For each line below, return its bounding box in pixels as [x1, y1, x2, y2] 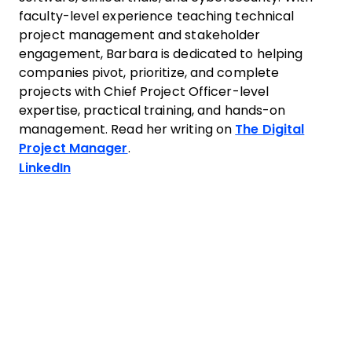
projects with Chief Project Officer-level [19, 85, 269, 98]
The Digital [235, 123, 305, 136]
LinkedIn [19, 161, 71, 174]
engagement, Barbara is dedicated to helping [19, 47, 303, 60]
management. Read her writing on [19, 123, 236, 136]
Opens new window [70, 160, 195, 174]
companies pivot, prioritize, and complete [19, 66, 280, 79]
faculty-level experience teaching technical [19, 9, 295, 23]
